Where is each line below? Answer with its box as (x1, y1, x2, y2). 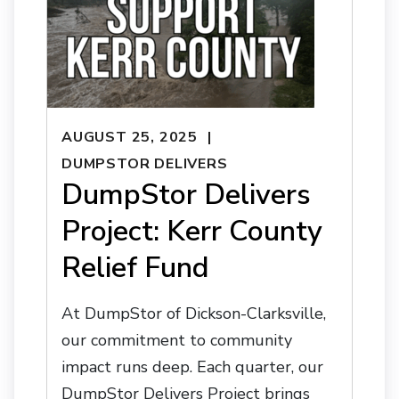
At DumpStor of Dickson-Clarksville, (61, 303, 326, 325)
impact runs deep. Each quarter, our (61, 356, 323, 379)
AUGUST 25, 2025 (61, 126, 198, 147)
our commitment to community (61, 330, 292, 352)
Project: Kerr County (61, 212, 322, 251)
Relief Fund (61, 248, 209, 288)
